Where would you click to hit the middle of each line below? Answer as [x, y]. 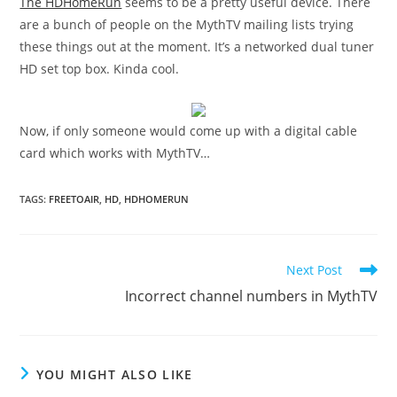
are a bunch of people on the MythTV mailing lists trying [187, 24]
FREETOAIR [74, 199]
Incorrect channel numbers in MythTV [251, 296]
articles [41, 303]
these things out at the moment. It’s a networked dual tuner [197, 47]
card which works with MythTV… [115, 153]
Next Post [314, 270]
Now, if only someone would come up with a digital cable [189, 131]
